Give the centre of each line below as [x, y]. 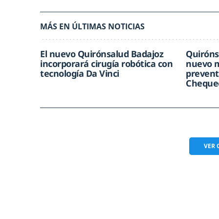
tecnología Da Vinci [80, 73]
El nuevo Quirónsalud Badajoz [102, 54]
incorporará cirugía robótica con [106, 64]
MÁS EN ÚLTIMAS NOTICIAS [92, 26]
